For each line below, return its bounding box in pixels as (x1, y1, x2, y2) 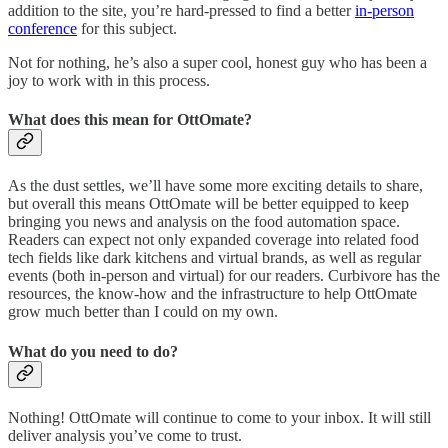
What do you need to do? (8, 342, 178, 360)
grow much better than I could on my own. (8, 303, 278, 321)
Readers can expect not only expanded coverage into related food (8, 231, 419, 249)
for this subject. (77, 19, 177, 37)
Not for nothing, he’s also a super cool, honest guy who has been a (8, 53, 427, 71)
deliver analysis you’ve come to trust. (8, 426, 242, 444)
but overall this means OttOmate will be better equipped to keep (8, 195, 409, 213)
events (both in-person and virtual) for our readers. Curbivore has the (8, 267, 440, 285)
